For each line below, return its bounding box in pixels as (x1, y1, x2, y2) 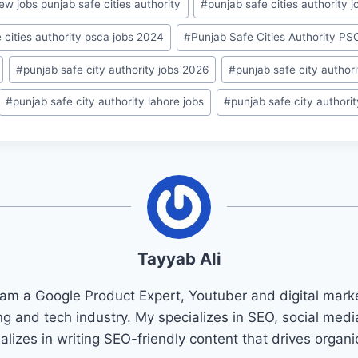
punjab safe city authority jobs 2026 (23, 62, 209, 76)
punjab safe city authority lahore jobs (13, 95, 205, 109)
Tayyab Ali (137, 248, 221, 268)
